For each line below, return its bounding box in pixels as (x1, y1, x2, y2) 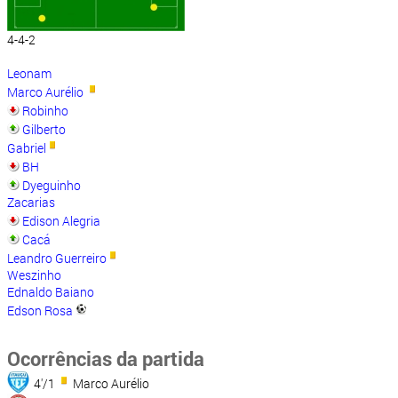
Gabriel (7, 139, 46, 156)
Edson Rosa (7, 302, 73, 319)
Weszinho (7, 267, 61, 283)
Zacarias (7, 194, 55, 211)
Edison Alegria (22, 212, 100, 229)
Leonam (7, 65, 52, 82)
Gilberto (22, 121, 66, 138)
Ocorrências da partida (7, 346, 204, 371)
